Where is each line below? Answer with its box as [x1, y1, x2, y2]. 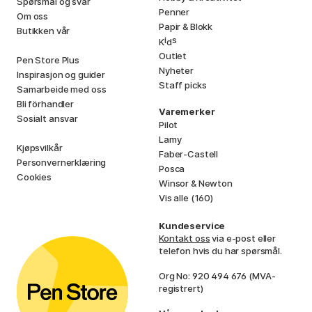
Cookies [17, 171, 52, 182]
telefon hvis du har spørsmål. [159, 244, 282, 256]
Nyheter [159, 64, 194, 76]
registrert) [159, 282, 203, 294]
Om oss [17, 10, 49, 22]
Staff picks [159, 79, 207, 91]
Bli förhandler [17, 97, 74, 109]
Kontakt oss [159, 232, 210, 244]
